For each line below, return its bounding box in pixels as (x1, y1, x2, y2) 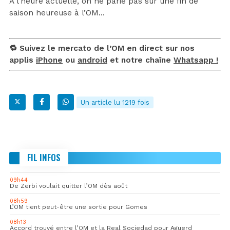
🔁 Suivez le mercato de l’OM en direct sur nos (9, 43, 195, 53)
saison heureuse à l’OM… (9, 8, 105, 17)
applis (9, 55, 36, 65)
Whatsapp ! (174, 55, 218, 65)
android (78, 55, 107, 65)
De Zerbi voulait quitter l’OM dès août (10, 182, 127, 189)
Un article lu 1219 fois (81, 98, 149, 106)
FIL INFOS (27, 150, 61, 164)
